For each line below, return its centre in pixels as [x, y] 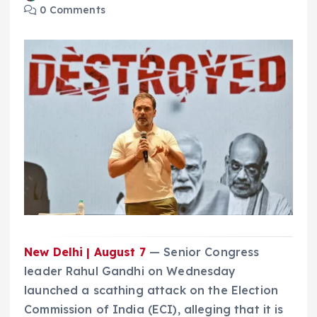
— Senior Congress [202, 252]
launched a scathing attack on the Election [151, 290]
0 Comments [71, 10]
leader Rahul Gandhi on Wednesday [130, 271]
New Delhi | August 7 [85, 252]
